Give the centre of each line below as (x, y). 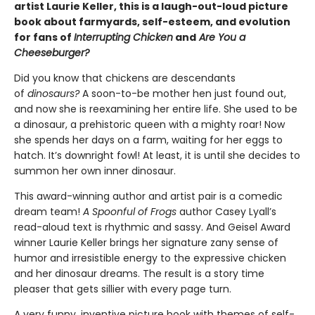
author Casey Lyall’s (228, 212)
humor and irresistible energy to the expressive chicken (150, 258)
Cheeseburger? (52, 53)
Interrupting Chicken (123, 37)
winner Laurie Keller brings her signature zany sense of (146, 243)
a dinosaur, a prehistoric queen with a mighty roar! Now (149, 124)
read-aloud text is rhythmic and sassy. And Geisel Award (152, 227)
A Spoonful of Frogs (131, 212)
